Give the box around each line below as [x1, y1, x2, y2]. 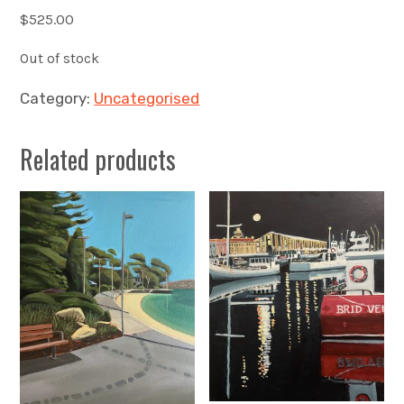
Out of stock [20, 50, 100, 68]
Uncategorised [94, 89, 200, 108]
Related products [20, 141, 177, 179]
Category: [20, 89, 95, 108]
